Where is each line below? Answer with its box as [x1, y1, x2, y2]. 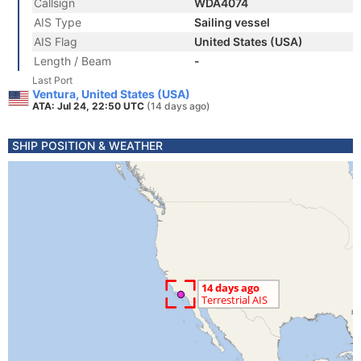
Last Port [32, 74, 73, 86]
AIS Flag [34, 35, 77, 48]
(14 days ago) [147, 100, 210, 112]
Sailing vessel [194, 15, 270, 29]
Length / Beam [34, 54, 111, 68]
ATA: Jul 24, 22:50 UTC [32, 100, 147, 112]
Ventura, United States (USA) [32, 87, 190, 101]
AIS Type [34, 15, 81, 29]
